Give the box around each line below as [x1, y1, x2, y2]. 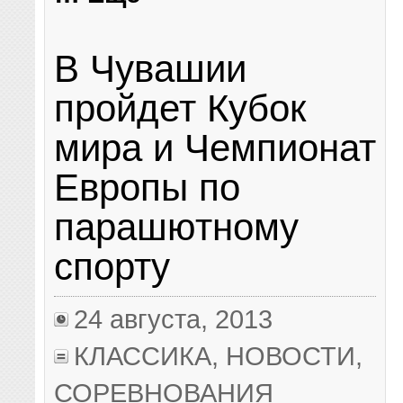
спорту [54, 245, 171, 288]
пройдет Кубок [54, 86, 307, 130]
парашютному [54, 205, 300, 248]
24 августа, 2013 [74, 304, 273, 335]
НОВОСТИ [226, 341, 356, 372]
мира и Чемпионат [54, 126, 377, 169]
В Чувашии [54, 47, 247, 90]
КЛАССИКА [74, 341, 212, 372]
